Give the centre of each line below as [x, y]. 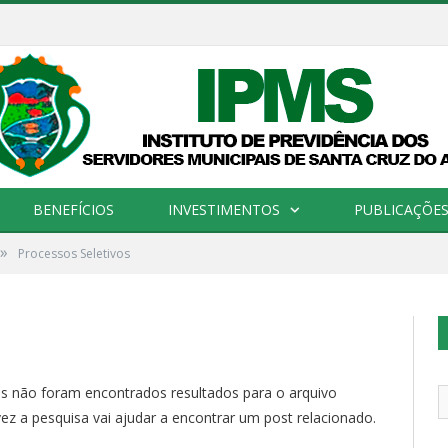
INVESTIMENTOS [224, 210]
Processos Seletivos [74, 254]
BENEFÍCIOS [73, 210]
